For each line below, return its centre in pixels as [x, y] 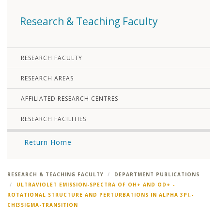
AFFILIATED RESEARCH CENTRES [70, 99]
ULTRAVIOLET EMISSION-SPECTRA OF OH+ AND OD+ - [96, 185]
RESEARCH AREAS [47, 78]
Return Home [48, 142]
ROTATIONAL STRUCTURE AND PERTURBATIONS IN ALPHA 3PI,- [101, 195]
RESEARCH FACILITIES [54, 119]
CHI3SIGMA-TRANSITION [43, 205]
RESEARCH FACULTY [52, 58]
